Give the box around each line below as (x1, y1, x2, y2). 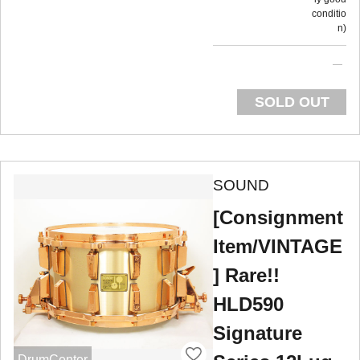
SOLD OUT (254, 93, 329, 110)
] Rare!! (213, 264, 280, 287)
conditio (312, 7, 346, 19)
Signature (213, 322, 302, 345)
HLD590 (213, 293, 284, 316)
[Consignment (213, 207, 343, 229)
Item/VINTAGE (213, 235, 342, 258)
